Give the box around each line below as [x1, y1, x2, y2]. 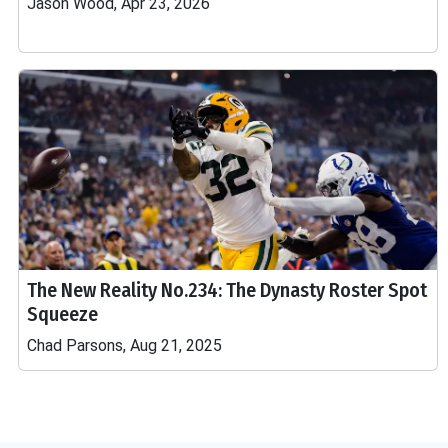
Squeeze [27, 302, 98, 326]
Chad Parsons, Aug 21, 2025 [27, 336, 222, 355]
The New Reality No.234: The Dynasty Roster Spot [27, 278, 427, 302]
